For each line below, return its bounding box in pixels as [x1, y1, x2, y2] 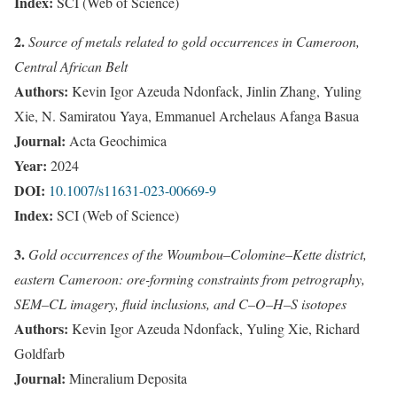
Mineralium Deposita [66, 368, 187, 387]
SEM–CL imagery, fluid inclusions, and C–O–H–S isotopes [14, 293, 346, 313]
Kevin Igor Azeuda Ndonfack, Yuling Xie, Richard [68, 318, 360, 338]
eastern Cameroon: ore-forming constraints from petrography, [14, 269, 365, 288]
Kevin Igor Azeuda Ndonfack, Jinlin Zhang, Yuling [68, 81, 362, 100]
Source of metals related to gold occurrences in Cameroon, [28, 31, 360, 51]
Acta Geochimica [66, 130, 167, 150]
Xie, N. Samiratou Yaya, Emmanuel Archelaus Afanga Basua [14, 105, 359, 125]
